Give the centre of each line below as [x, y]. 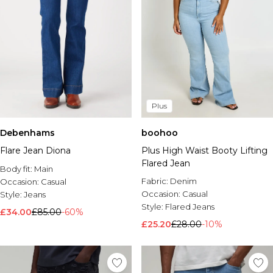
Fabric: [156, 181]
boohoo [160, 133]
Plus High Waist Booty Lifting [204, 151]
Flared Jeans [190, 207]
